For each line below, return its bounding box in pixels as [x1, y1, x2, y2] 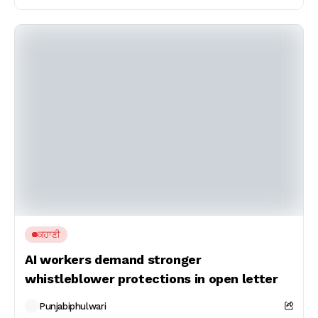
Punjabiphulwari [39, 300, 106, 312]
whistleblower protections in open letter [25, 271, 278, 286]
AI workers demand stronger [25, 252, 202, 267]
